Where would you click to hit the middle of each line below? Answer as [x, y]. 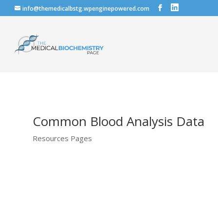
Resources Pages [63, 138]
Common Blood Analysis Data [119, 121]
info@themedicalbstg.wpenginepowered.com [86, 9]
